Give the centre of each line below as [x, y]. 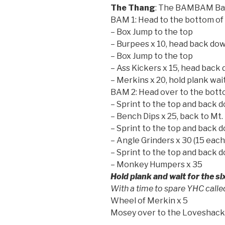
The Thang [133, 8]
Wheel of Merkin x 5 [149, 200]
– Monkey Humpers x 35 [156, 164]
